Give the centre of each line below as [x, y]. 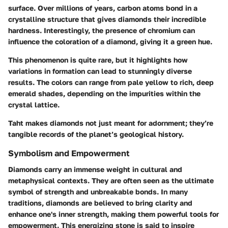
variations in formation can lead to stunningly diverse [100, 71]
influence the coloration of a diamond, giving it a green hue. [110, 41]
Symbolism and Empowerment [69, 153]
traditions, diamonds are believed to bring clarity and [100, 203]
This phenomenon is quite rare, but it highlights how [98, 60]
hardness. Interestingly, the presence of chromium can [102, 30]
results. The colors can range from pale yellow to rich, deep [111, 82]
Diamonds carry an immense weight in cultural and [95, 169]
